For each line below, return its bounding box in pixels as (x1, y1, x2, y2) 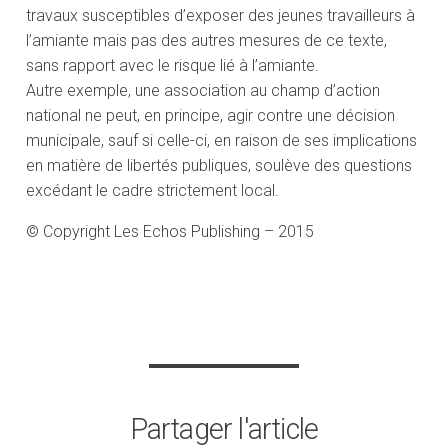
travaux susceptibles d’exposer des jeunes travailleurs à (26, 6, 416, 26)
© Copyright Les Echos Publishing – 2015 (26, 222, 315, 242)
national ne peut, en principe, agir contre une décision (26, 106, 396, 126)
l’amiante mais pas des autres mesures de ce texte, (26, 31, 388, 51)
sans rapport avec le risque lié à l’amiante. (26, 56, 320, 76)
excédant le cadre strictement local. (26, 181, 280, 201)
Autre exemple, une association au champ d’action (26, 81, 381, 101)
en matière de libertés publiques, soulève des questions (26, 156, 413, 176)
